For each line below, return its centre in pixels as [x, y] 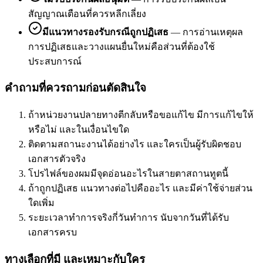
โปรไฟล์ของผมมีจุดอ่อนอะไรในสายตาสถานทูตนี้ [128, 174]
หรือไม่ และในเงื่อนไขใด [79, 130]
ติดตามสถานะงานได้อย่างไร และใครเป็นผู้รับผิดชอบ [135, 144]
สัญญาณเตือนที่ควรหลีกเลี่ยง [87, 14]
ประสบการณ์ [55, 61]
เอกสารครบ [53, 232]
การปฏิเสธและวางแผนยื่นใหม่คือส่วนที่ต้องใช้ [122, 46]
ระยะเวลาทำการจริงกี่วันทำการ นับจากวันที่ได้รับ [129, 218]
